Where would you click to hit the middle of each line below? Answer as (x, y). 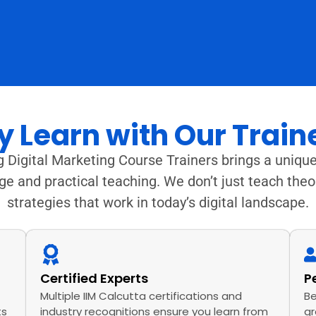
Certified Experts (95, 278)
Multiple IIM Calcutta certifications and (141, 296)
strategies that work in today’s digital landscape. (158, 202)
